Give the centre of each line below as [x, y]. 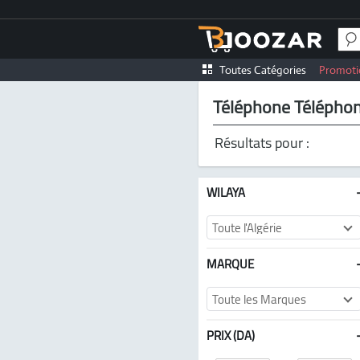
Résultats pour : [262, 143]
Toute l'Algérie [247, 227]
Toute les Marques [259, 299]
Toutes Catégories [263, 70]
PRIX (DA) [231, 335]
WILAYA [226, 192]
